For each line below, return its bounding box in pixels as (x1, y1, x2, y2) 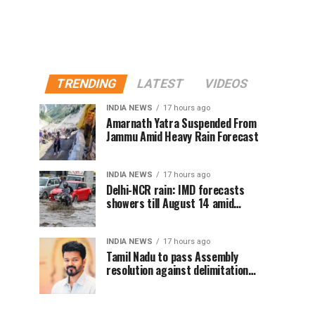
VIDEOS (202, 77, 250, 91)
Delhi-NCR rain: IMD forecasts (106, 181, 245, 198)
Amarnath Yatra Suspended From (106, 115, 257, 131)
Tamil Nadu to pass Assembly (106, 248, 238, 265)
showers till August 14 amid (106, 195, 234, 212)
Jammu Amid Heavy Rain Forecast (106, 128, 259, 145)
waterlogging (106, 208, 168, 225)
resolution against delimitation (106, 262, 249, 278)
